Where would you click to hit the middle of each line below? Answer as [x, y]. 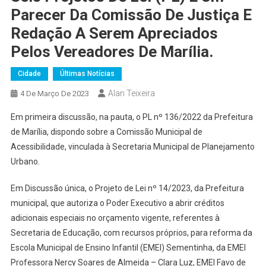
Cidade [29, 73]
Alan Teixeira [131, 93]
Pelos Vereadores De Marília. [112, 51]
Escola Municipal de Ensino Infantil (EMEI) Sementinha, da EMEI [128, 247]
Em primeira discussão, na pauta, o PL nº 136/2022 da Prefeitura [132, 117]
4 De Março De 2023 [54, 93]
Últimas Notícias [87, 73]
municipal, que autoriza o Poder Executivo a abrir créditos [117, 203]
